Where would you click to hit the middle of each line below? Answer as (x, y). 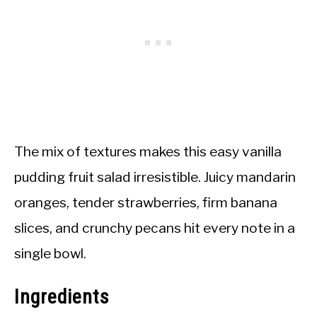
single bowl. (50, 254)
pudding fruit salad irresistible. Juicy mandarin (155, 177)
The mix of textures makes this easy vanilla (148, 152)
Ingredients (62, 297)
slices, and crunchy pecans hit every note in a (155, 228)
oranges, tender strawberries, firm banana (146, 203)
